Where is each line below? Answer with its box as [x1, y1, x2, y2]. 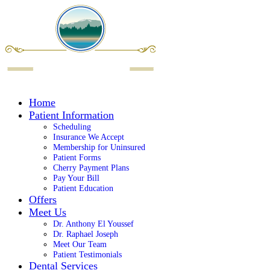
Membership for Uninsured [53, 142, 145, 152]
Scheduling [53, 122, 91, 132]
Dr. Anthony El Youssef [53, 219, 134, 229]
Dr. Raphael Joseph [53, 229, 118, 239]
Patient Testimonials [53, 250, 122, 260]
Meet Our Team [53, 239, 107, 250]
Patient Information [29, 109, 114, 122]
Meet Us [29, 206, 66, 219]
